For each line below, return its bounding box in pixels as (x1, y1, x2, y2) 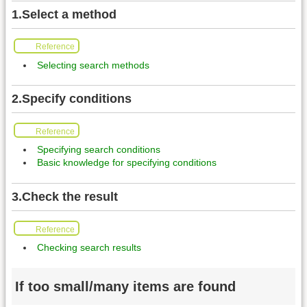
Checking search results (37, 242, 141, 254)
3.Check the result (12, 190, 118, 204)
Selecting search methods (37, 59, 149, 71)
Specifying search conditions (37, 144, 160, 156)
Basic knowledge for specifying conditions (37, 157, 217, 169)
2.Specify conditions (12, 92, 132, 106)
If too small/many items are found (15, 278, 236, 294)
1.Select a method (12, 7, 116, 21)
